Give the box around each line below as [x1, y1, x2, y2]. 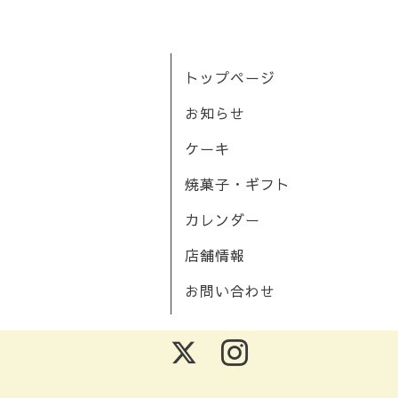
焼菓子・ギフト [185, 174, 291, 194]
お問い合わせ [185, 281, 275, 300]
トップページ [185, 68, 275, 87]
